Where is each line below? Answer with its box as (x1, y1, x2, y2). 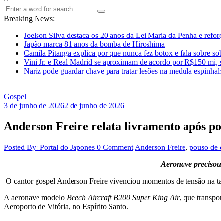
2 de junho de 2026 (64, 101, 124, 110)
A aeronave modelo (4, 193, 67, 202)
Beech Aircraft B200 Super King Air (67, 193, 180, 202)
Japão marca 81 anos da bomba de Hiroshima (24, 40, 165, 48)
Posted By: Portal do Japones (4, 143, 97, 151)
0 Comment (97, 143, 133, 151)
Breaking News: (4, 14, 55, 23)
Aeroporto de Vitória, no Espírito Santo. (4, 202, 128, 211)
